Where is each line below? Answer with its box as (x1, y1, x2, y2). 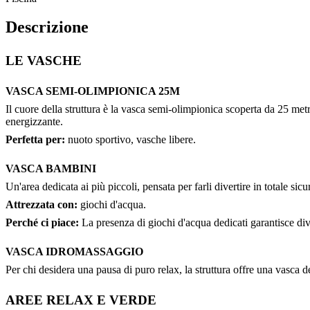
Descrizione (6, 18, 89, 37)
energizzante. (6, 116, 63, 128)
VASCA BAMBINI (6, 163, 96, 175)
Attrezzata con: (6, 199, 77, 211)
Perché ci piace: (6, 217, 79, 229)
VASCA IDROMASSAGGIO (6, 246, 143, 258)
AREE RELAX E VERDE (6, 293, 156, 308)
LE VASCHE (6, 53, 82, 69)
